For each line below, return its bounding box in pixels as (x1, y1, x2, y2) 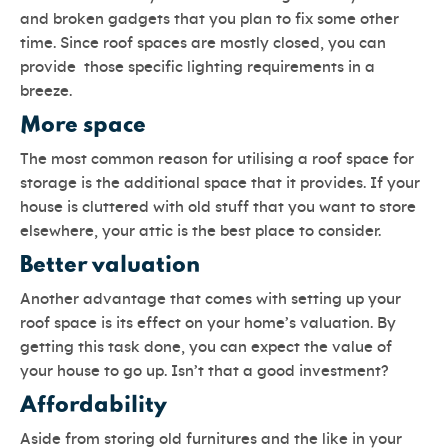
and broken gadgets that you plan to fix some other (20, 12, 399, 28)
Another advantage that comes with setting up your (20, 292, 401, 308)
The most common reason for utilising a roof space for (20, 152, 414, 168)
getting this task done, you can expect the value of (20, 340, 392, 356)
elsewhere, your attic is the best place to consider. (20, 224, 381, 240)
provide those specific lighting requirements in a (20, 60, 375, 76)
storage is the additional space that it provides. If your (20, 176, 420, 192)
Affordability (20, 396, 167, 417)
